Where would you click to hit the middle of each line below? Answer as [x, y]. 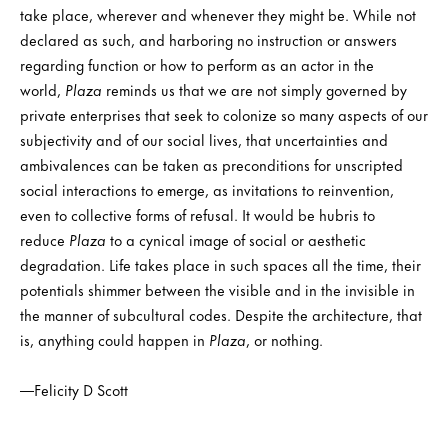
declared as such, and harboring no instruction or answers [208, 39]
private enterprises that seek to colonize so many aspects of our [224, 114]
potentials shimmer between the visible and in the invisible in [217, 289]
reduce [44, 239]
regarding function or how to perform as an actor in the [197, 64]
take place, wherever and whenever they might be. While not [218, 14]
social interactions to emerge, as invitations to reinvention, [207, 189]
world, [42, 89]
